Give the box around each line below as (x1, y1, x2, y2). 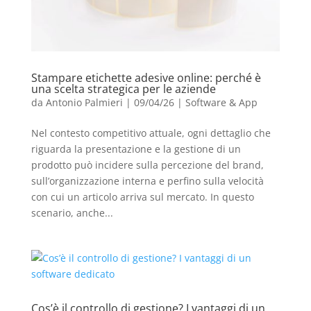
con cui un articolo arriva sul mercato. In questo (31, 190, 254, 203)
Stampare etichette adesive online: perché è (31, 69, 261, 85)
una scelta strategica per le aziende (31, 81, 216, 96)
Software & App (185, 95, 258, 109)
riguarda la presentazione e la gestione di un (31, 142, 241, 155)
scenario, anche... (31, 205, 113, 219)
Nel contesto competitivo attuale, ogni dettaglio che (31, 126, 271, 140)
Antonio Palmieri (45, 95, 123, 109)
